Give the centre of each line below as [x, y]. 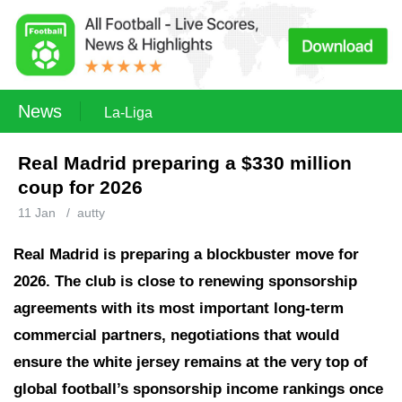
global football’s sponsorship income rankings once [198, 389]
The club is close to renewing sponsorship [204, 281]
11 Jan [37, 213]
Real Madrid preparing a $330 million [185, 163]
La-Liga [128, 113]
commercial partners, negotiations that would [176, 335]
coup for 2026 [80, 187]
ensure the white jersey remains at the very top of [191, 362]
